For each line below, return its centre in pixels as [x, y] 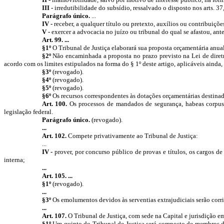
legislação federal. [28, 112]
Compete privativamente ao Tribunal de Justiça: [133, 136]
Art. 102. [55, 136]
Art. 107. [55, 216]
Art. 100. [54, 104]
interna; [14, 160]
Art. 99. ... [55, 40]
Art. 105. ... [57, 176]
